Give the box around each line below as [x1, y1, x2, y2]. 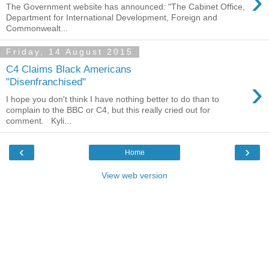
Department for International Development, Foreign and [6, 12, 217, 22]
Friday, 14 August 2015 [6, 47, 133, 57]
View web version [101, 170, 168, 180]
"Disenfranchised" [6, 76, 86, 88]
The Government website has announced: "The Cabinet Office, [6, 1, 245, 11]
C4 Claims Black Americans [6, 63, 131, 76]
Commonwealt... [6, 23, 68, 33]
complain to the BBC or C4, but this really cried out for [6, 104, 210, 115]
